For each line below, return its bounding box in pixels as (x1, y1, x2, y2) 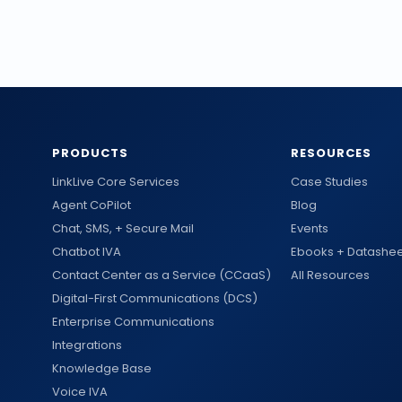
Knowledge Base (52, 360, 152, 377)
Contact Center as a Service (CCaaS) (52, 267, 271, 284)
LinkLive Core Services (52, 173, 179, 190)
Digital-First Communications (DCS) (52, 290, 258, 307)
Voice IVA (52, 383, 108, 400)
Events (291, 220, 328, 237)
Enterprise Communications (52, 313, 214, 330)
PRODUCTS (52, 144, 129, 162)
